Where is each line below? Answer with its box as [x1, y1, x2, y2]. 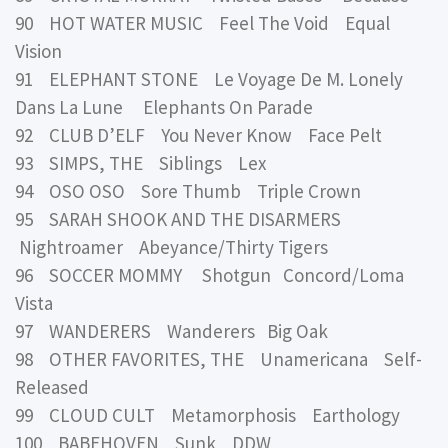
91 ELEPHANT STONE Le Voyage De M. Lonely [15, 66, 403, 91]
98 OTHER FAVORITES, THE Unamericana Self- [15, 346, 422, 371]
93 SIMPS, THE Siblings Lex [15, 150, 266, 175]
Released [15, 374, 89, 399]
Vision [15, 38, 62, 63]
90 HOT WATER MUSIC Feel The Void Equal [15, 10, 390, 35]
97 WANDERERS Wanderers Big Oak [15, 318, 328, 343]
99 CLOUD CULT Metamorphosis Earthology [15, 402, 400, 427]
